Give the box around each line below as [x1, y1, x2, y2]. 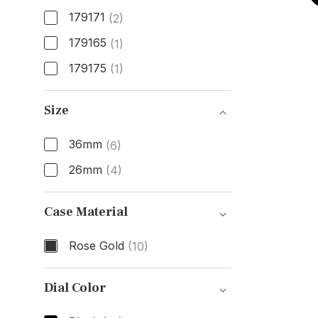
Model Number [43, 83, 163, 104]
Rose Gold [68, 238, 124, 253]
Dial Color [43, 280, 106, 297]
